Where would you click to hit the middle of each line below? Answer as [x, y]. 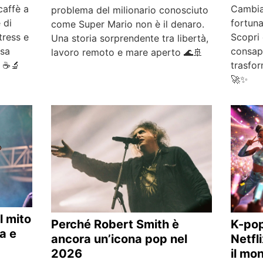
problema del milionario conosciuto [129, 10]
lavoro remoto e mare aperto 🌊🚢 [127, 52]
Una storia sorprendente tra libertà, [129, 38]
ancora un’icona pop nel [119, 239]
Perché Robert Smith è [115, 224]
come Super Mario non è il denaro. [127, 24]
